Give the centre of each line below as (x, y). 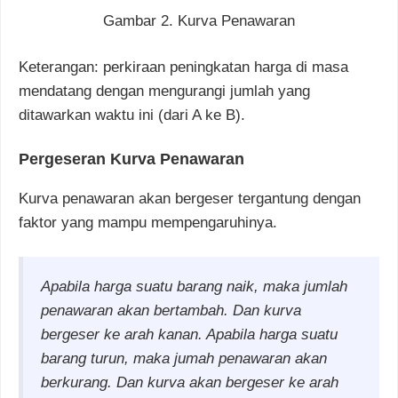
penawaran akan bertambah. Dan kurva (171, 311)
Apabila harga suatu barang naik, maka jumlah (194, 287)
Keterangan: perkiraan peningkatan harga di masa (183, 68)
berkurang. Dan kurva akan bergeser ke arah (190, 383)
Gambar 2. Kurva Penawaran (199, 20)
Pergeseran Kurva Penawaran (131, 159)
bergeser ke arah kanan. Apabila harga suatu (189, 335)
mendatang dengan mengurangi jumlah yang (164, 92)
